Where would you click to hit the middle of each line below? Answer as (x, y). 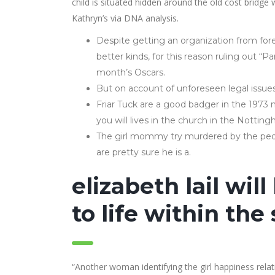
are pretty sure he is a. (144, 152)
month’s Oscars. (131, 72)
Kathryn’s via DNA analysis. (125, 18)
